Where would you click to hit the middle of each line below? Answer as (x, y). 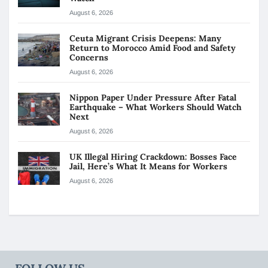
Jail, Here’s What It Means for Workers (150, 166)
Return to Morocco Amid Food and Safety (153, 48)
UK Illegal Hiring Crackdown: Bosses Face (153, 156)
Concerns (89, 57)
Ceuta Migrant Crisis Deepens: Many (145, 38)
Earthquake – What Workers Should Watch (156, 107)
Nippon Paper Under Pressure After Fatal (153, 97)
